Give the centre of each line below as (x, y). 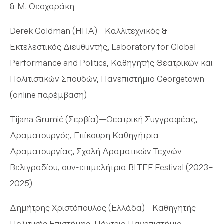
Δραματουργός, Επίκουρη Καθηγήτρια (84, 135)
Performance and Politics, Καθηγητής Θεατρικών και (111, 63)
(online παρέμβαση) (48, 95)
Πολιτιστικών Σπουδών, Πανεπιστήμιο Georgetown (107, 79)
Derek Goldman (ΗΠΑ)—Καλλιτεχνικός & (89, 31)
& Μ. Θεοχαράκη (42, 6)
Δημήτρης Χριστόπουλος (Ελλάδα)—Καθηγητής (103, 208)
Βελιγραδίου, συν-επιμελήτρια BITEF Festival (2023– (112, 167)
